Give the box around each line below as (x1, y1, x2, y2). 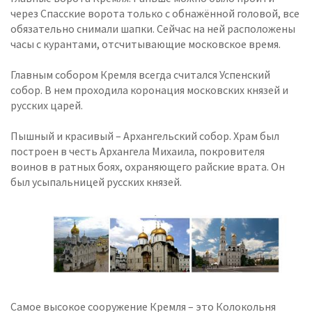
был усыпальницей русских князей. (10, 175, 182, 189)
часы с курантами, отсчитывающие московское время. (10, 37, 281, 52)
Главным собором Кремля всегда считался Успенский (10, 68, 270, 82)
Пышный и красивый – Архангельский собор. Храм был (10, 129, 279, 143)
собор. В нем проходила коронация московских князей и (10, 83, 288, 97)
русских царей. (10, 98, 83, 113)
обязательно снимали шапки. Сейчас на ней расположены (10, 22, 295, 36)
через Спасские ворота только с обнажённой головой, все (10, 6, 299, 21)
